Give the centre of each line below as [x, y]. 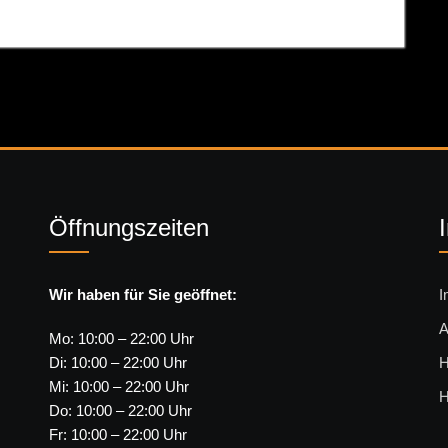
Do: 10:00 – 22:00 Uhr [120, 410]
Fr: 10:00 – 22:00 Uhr [118, 434]
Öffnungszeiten [129, 227]
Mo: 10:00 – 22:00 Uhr [121, 338]
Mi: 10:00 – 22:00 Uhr [119, 386]
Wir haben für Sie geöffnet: [143, 294]
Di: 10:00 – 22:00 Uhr [118, 362]
